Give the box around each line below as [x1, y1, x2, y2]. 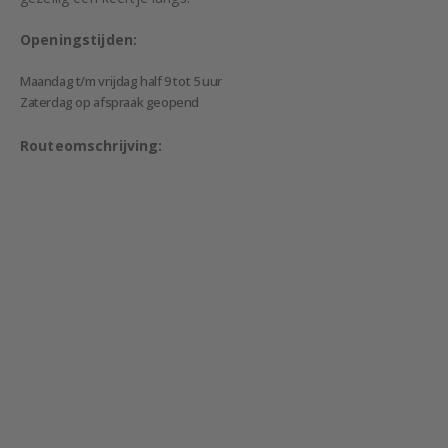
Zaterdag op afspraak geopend [20, 92, 200, 111]
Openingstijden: [20, 30, 138, 50]
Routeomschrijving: [20, 135, 163, 155]
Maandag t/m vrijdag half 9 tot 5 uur [20, 71, 222, 90]
